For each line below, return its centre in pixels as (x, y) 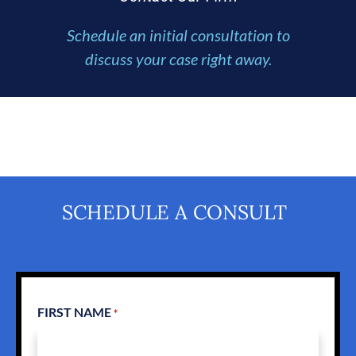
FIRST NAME (74, 311)
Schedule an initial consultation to (178, 35)
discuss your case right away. (178, 58)
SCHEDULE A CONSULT (174, 212)
